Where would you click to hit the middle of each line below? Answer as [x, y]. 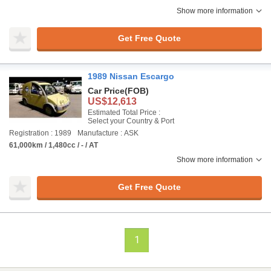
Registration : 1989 [40, 133]
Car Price [106, 91]
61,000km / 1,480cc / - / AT [54, 145]
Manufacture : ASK [108, 133]
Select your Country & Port [131, 121]
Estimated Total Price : [124, 113]
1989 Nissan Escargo [131, 76]
